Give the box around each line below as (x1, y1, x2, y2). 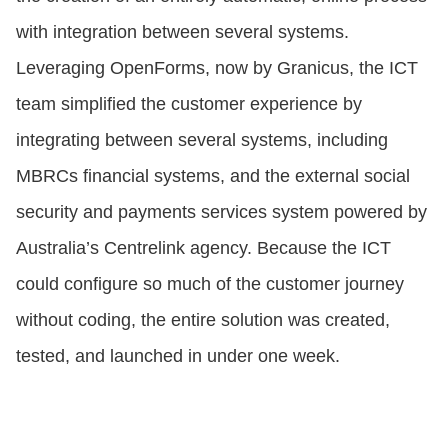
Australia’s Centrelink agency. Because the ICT (16, 238, 391, 259)
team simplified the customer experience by (16, 94, 362, 115)
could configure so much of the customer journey (16, 274, 404, 295)
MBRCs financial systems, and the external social (16, 166, 410, 187)
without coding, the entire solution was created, (16, 310, 390, 331)
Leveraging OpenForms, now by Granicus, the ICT (16, 58, 418, 79)
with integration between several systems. (16, 22, 349, 43)
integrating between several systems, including (16, 130, 388, 151)
